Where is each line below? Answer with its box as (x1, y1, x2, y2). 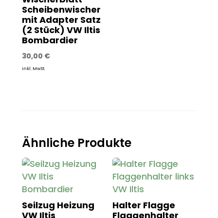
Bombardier (21, 34, 78, 47)
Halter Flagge (112, 199, 176, 212)
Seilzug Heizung (21, 199, 94, 212)
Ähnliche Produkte (21, 135, 131, 151)
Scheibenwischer (21, 3, 101, 16)
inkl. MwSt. (21, 66, 45, 72)
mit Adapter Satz (21, 14, 101, 26)
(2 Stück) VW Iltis (21, 24, 100, 36)
